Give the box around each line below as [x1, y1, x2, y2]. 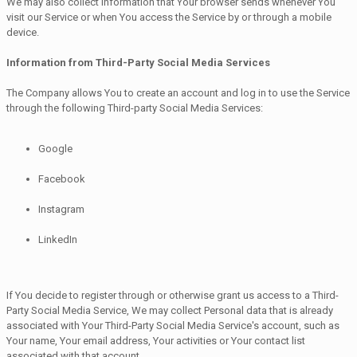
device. [6, 25, 39, 38]
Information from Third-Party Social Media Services [6, 56, 270, 69]
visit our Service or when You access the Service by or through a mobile [6, 10, 331, 23]
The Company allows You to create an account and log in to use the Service [6, 86, 350, 99]
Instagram [38, 202, 84, 215]
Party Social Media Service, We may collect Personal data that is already [6, 304, 333, 316]
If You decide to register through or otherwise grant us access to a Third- [6, 288, 339, 301]
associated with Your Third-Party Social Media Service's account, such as [6, 319, 339, 331]
